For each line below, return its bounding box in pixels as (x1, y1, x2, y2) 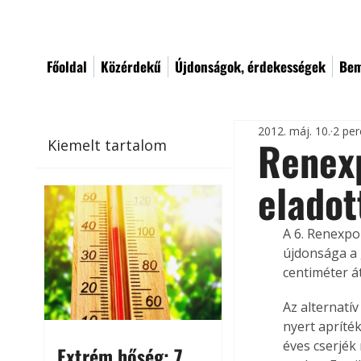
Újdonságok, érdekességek (175, 56, 326, 77)
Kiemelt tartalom (48, 135, 168, 155)
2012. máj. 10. (258, 122, 331, 139)
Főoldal (47, 56, 87, 77)
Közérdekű (101, 56, 161, 77)
